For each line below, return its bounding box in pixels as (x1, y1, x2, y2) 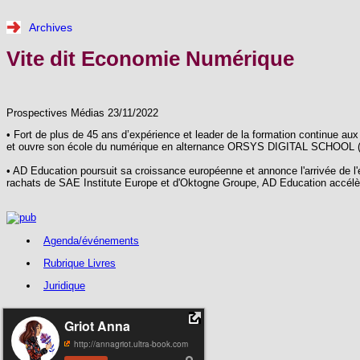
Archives (29, 20, 72, 34)
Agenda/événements (43, 235, 139, 247)
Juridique (43, 279, 85, 292)
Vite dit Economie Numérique (6, 47, 294, 70)
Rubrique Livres (43, 256, 116, 269)
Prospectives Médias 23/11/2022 (6, 106, 158, 119)
